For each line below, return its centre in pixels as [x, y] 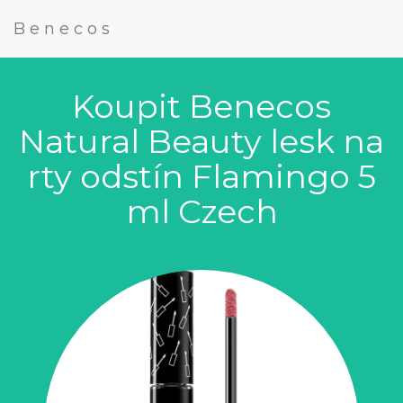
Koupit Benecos [201, 106]
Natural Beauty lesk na [201, 141]
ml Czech [201, 211]
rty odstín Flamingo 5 [201, 176]
